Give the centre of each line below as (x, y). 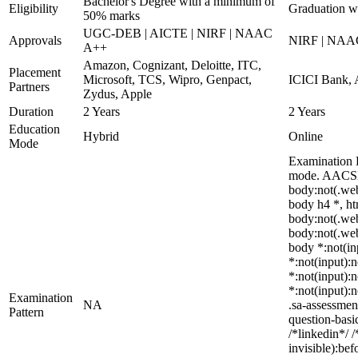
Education (34, 129)
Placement (35, 72)
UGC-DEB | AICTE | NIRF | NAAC (178, 33)
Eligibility (34, 8)
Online (306, 136)
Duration (31, 111)
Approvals (35, 40)
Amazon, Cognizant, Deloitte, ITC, (172, 65)
